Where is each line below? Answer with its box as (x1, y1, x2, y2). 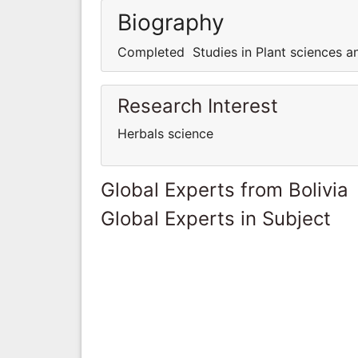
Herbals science (117, 125, 213, 141)
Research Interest (117, 93, 278, 117)
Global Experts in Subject (101, 206, 331, 230)
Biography (117, 8, 225, 36)
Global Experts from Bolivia (101, 177, 348, 201)
